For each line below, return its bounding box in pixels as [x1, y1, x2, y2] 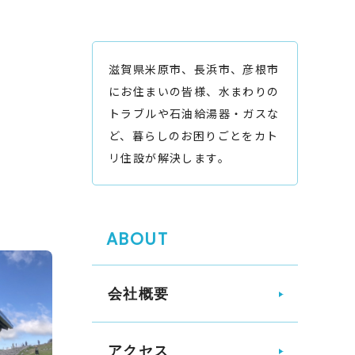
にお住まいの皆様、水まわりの [109, 83, 280, 99]
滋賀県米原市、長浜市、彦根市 [109, 61, 280, 77]
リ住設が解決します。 [109, 150, 230, 166]
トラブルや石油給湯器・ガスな [109, 105, 280, 121]
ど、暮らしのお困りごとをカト [109, 128, 279, 143]
